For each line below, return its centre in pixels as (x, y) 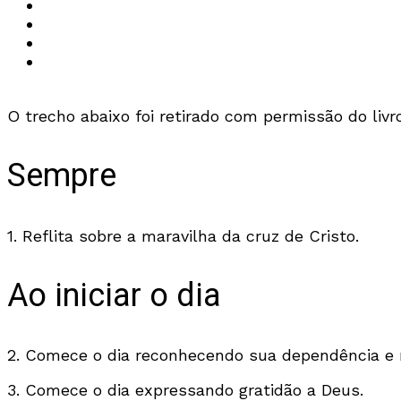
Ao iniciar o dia (114, 295)
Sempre (62, 175)
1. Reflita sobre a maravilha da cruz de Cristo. (183, 235)
